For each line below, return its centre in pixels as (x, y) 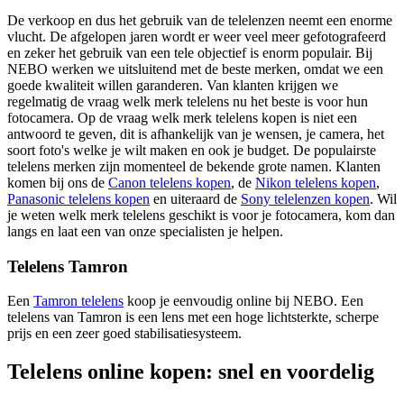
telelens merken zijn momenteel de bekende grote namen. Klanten (194, 166)
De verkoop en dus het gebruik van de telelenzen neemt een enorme (200, 20)
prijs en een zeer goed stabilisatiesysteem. (124, 334)
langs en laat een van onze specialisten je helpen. (145, 231)
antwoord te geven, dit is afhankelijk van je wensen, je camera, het (196, 133)
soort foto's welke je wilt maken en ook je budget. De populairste (192, 150)
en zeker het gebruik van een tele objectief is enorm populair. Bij (190, 52)
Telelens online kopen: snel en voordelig (191, 372)
